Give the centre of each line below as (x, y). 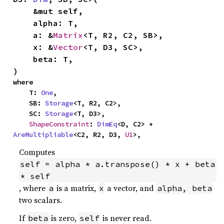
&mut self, (23, 11)
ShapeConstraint (59, 124)
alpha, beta (185, 188)
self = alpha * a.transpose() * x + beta (118, 164)
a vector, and (131, 188)
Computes (37, 152)
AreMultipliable (43, 134)
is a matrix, (76, 188)
